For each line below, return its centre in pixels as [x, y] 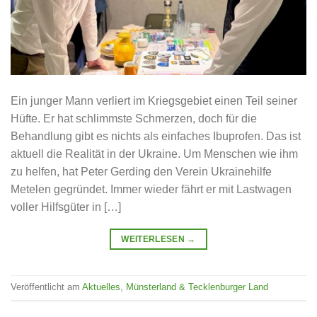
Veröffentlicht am [46, 287]
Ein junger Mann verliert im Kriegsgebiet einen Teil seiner [154, 100]
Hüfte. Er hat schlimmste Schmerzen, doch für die [134, 118]
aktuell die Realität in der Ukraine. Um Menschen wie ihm [154, 154]
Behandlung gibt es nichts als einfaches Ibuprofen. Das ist [156, 136]
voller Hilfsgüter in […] [66, 207]
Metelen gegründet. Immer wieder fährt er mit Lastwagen [151, 189]
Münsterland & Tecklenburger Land [197, 287]
